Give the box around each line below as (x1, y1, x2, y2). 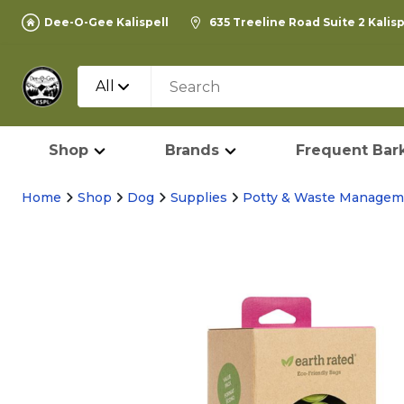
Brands (165, 142, 219, 159)
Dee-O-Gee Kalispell (44, 15, 169, 29)
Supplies (170, 189, 227, 206)
